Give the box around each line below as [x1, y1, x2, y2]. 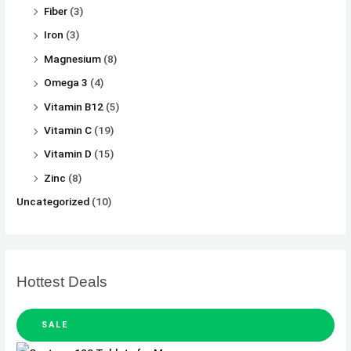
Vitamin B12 [44, 100, 104, 113]
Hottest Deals [16, 273, 108, 291]
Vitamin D [44, 147, 92, 161]
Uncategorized [16, 195, 90, 208]
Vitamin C [44, 124, 92, 137]
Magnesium [44, 52, 102, 65]
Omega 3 [44, 76, 89, 89]
